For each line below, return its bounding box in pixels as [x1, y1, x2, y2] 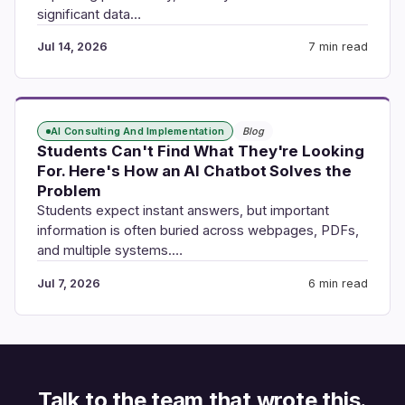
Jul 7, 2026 [37, 276, 100, 290]
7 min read [308, 40, 368, 54]
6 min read [308, 276, 368, 290]
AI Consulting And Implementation [51, 124, 225, 137]
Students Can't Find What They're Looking [37, 142, 364, 161]
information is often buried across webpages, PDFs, [37, 222, 359, 240]
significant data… [37, 5, 141, 23]
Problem [37, 182, 102, 201]
